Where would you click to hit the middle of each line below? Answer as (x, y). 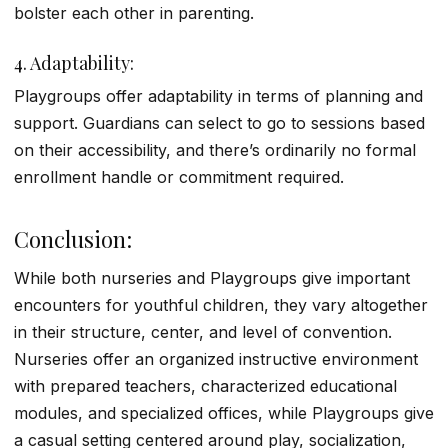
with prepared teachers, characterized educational (205, 386)
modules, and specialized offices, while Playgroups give (224, 413)
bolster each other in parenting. (134, 13)
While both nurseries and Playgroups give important (212, 278)
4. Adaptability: (76, 62)
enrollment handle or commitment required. (179, 176)
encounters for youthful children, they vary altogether (221, 305)
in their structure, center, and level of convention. (203, 332)
